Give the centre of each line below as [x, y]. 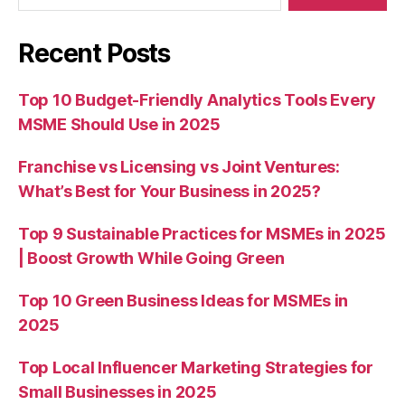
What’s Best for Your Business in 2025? [170, 191]
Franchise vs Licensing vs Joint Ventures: [179, 167]
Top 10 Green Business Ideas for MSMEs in [184, 301]
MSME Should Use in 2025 [119, 124]
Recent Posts [94, 53]
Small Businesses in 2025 [118, 392]
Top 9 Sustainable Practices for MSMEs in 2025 [202, 234]
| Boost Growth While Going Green [151, 258]
